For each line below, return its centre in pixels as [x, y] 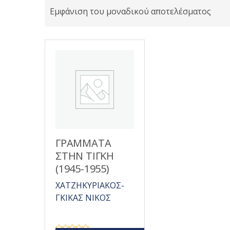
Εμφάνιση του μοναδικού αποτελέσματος [130, 11]
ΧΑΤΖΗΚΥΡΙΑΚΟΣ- [90, 185]
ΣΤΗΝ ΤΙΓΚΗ [85, 156]
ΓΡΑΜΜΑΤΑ [83, 143]
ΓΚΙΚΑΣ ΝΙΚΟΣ [83, 198]
